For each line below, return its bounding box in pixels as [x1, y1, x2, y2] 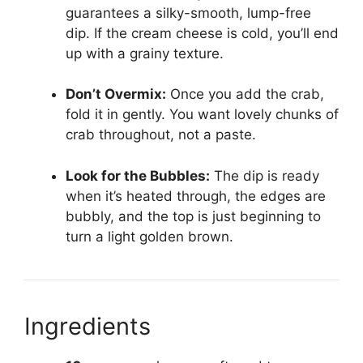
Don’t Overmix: [66, 86, 166, 103]
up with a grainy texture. [66, 45, 224, 62]
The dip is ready [210, 167, 319, 184]
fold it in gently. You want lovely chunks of [66, 106, 339, 123]
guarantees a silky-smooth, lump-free [66, 4, 311, 21]
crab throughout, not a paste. [66, 126, 256, 143]
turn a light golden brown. [66, 228, 233, 245]
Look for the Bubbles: [66, 167, 210, 184]
